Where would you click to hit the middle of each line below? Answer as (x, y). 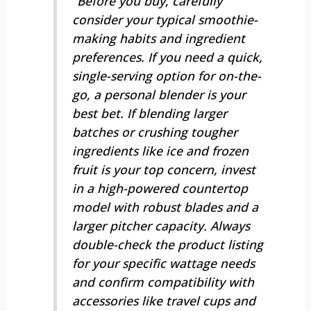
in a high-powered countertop (160, 188)
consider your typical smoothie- (165, 19)
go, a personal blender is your (159, 94)
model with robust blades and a (165, 207)
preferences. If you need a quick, (167, 57)
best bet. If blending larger (149, 113)
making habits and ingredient (158, 38)
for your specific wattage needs (163, 263)
